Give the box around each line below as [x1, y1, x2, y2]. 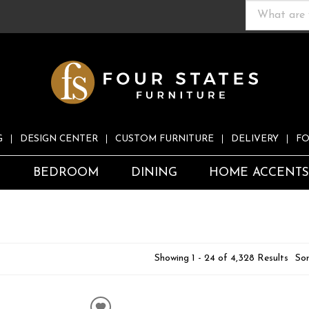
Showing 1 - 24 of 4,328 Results [154, 253, 288, 264]
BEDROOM [32, 167, 99, 179]
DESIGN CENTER [20, 134, 98, 144]
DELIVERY [231, 134, 279, 144]
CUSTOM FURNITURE [115, 134, 214, 144]
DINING [130, 167, 177, 179]
